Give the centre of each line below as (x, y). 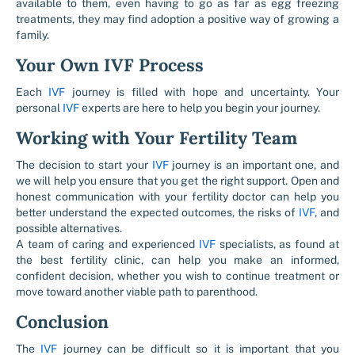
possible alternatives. (69, 228)
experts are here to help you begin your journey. (200, 108)
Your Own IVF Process (110, 65)
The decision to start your (84, 165)
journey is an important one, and (254, 165)
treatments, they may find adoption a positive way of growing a (177, 19)
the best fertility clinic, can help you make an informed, (177, 260)
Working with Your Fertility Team (157, 138)
